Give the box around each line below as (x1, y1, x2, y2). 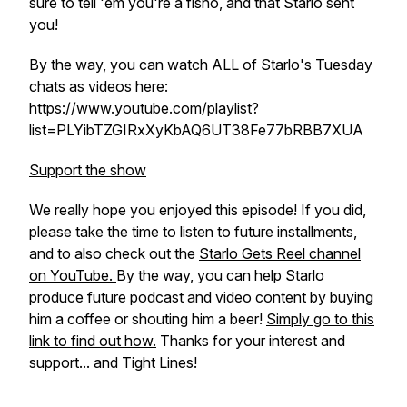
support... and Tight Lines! (29, 353, 197, 372)
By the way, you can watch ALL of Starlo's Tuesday (29, 55, 372, 74)
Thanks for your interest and (156, 332, 345, 350)
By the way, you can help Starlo (116, 266, 324, 284)
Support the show (29, 161, 146, 179)
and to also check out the (29, 244, 199, 263)
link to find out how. (29, 332, 156, 350)
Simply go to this (266, 310, 374, 328)
